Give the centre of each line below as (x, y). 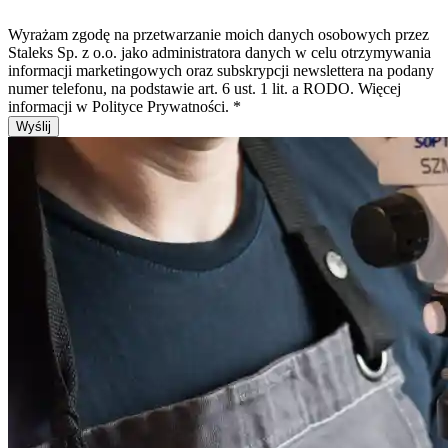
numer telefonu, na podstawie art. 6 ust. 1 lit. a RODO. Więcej (204, 89)
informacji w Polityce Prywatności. (120, 107)
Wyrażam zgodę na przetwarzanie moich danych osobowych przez (218, 35)
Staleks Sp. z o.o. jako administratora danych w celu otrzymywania (219, 53)
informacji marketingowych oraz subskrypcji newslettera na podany (221, 71)
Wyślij (33, 127)
